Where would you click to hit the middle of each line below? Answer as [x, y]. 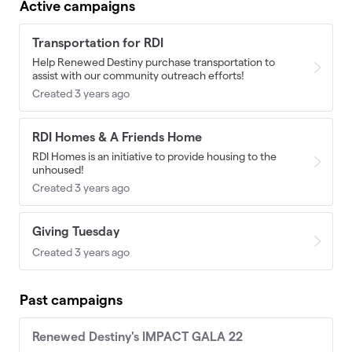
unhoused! [58, 170]
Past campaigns [71, 300]
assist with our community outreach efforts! [138, 76]
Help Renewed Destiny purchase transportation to [154, 62]
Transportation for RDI [98, 43]
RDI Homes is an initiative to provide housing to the [154, 157]
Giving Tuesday [76, 232]
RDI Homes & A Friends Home [117, 137]
